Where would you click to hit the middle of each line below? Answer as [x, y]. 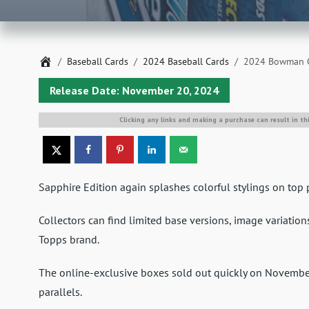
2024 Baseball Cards [186, 62]
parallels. [60, 292]
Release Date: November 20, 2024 [134, 91]
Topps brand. [69, 240]
